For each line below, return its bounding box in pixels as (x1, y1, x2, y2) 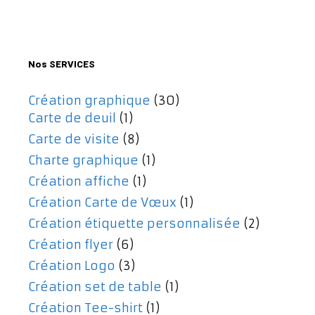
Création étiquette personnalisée (28, 216, 240, 232)
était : (79, 15, 115, 31)
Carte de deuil (28, 110, 116, 127)
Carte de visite (28, 131, 120, 148)
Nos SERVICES (28, 58, 95, 72)
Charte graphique (28, 153, 139, 169)
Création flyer (28, 237, 113, 253)
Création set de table (28, 279, 162, 295)
